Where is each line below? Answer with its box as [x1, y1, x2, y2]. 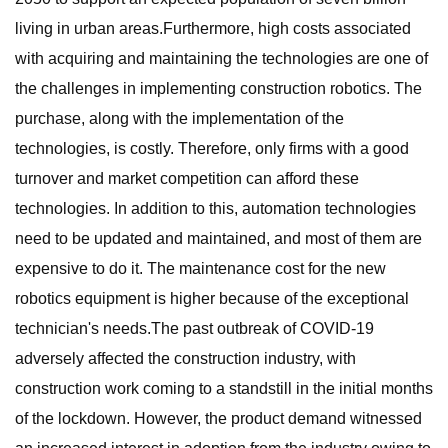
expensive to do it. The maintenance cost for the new [15, 260, 386, 277]
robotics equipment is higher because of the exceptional [15, 290, 409, 307]
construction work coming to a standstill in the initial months [15, 380, 433, 397]
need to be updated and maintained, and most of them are [15, 230, 422, 247]
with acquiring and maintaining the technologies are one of [15, 50, 428, 67]
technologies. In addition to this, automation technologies [15, 200, 416, 217]
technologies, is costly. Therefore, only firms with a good [15, 140, 409, 157]
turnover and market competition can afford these [15, 170, 359, 187]
